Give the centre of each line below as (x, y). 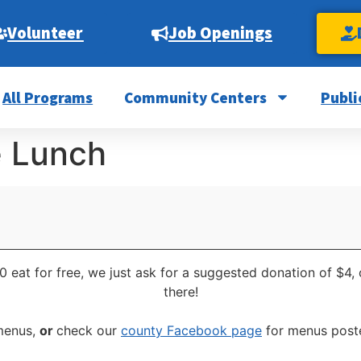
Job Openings (220, 33)
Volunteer (46, 33)
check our (89, 331)
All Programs (48, 97)
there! (180, 292)
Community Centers (195, 97)
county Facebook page (191, 331)
